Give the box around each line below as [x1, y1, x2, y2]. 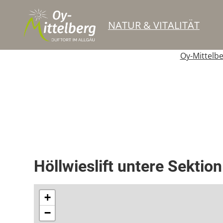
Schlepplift [40, 141, 69, 148]
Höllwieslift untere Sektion [34, 157, 222, 176]
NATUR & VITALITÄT [108, 18, 200, 32]
